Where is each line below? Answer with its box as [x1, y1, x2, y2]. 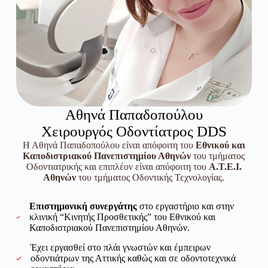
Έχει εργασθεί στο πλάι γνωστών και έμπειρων [31, 242, 211, 252]
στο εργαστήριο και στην [137, 201, 234, 211]
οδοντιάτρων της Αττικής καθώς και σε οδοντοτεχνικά [31, 253, 236, 263]
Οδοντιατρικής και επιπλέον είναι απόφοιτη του [26, 162, 209, 172]
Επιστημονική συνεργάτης [29, 201, 138, 211]
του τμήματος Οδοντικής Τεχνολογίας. [76, 172, 225, 182]
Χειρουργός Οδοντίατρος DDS [41, 123, 227, 139]
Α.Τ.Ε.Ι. [208, 162, 242, 172]
